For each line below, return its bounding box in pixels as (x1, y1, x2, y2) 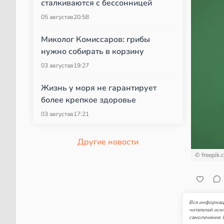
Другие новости (77, 136, 138, 147)
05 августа (41, 13, 70, 21)
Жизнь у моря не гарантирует (41, 82, 156, 93)
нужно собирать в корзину (41, 46, 144, 57)
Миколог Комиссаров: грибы (41, 34, 150, 45)
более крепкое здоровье (41, 94, 136, 105)
